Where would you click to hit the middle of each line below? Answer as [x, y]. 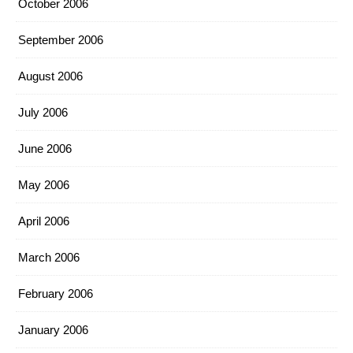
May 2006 [44, 185]
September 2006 [61, 40]
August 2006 [50, 76]
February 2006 [56, 294]
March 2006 [49, 257]
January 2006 [53, 330]
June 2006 [45, 149]
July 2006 [43, 112]
